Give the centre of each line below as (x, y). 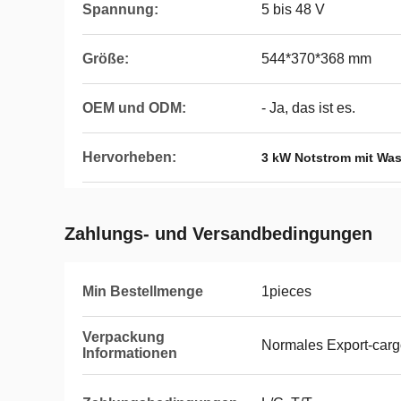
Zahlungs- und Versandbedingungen (218, 234)
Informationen (130, 353)
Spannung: (120, 9)
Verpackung (124, 337)
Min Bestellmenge (143, 291)
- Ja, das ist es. (308, 108)
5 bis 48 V (293, 9)
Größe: (106, 59)
